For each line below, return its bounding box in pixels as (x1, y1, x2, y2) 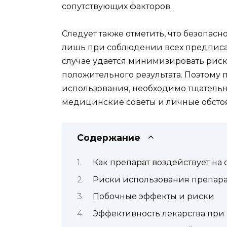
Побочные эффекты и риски (92, 192, 214, 202)
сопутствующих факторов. (62, 1, 172, 11)
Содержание (77, 132, 140, 143)
